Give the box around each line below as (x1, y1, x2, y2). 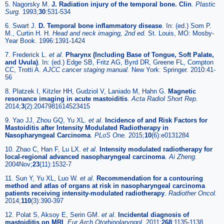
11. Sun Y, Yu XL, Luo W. (5, 174, 80, 182)
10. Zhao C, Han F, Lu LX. (5, 145, 83, 153)
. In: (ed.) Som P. (162, 21, 211, 29)
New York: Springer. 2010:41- (131, 65, 215, 73)
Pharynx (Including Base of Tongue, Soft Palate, (65, 50, 214, 58)
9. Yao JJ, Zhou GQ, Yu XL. (5, 116, 88, 124)
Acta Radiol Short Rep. (131, 94, 198, 102)
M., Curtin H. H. (5, 29, 52, 37)
